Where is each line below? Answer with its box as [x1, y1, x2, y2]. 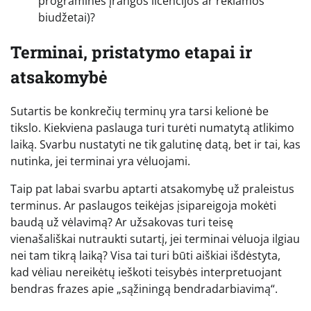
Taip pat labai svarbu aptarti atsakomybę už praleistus [10, 181, 294, 197]
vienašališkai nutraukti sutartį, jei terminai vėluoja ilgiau [10, 231, 300, 247]
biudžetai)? [38, 9, 95, 25]
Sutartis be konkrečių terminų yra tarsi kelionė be [10, 103, 269, 119]
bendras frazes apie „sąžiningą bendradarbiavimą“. [10, 281, 278, 297]
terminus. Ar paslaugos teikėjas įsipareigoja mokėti [10, 198, 276, 214]
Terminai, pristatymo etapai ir [10, 40, 252, 63]
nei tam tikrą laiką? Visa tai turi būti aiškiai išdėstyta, [10, 248, 280, 264]
